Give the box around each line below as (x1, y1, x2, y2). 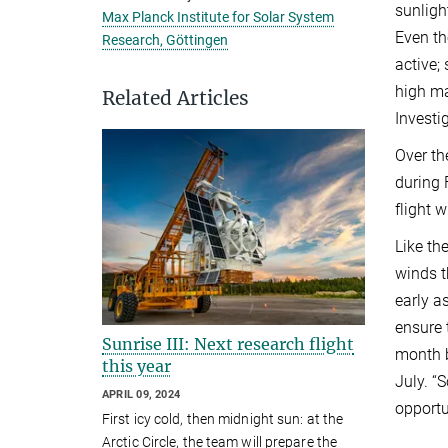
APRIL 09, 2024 (102, 388, 181, 402)
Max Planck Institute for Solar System (102, 9, 334, 25)
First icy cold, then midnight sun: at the (102, 410, 344, 427)
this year (102, 356, 171, 377)
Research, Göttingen (102, 32, 228, 48)
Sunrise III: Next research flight (102, 334, 354, 355)
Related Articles (102, 86, 249, 110)
